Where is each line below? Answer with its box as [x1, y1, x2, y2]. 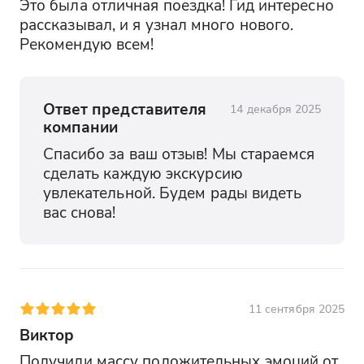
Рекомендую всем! [19, 32, 154, 54]
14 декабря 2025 [230, 101, 322, 117]
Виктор [19, 323, 75, 344]
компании [42, 116, 119, 137]
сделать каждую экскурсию [42, 162, 243, 183]
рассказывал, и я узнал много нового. [19, 13, 294, 34]
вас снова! [42, 201, 116, 222]
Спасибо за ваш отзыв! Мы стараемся [42, 142, 314, 163]
